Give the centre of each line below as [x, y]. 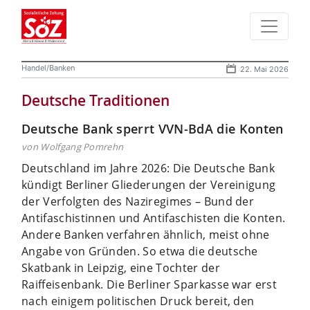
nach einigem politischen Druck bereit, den [138, 301]
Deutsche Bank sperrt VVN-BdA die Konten [153, 128]
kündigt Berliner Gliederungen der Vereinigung [149, 184]
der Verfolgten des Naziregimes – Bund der [138, 201]
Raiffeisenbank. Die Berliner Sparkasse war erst [149, 284]
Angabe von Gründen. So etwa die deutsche [140, 251]
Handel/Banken [48, 67]
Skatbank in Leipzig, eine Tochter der [121, 267]
